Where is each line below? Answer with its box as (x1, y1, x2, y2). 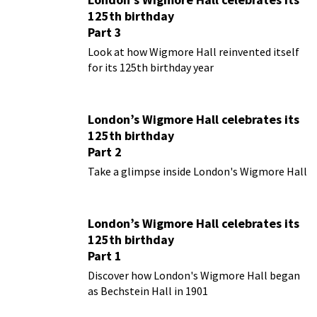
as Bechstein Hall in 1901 (88, 284, 208, 299)
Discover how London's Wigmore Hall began (88, 268, 300, 283)
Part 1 (88, 248, 122, 265)
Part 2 (88, 144, 122, 161)
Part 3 (88, 24, 122, 41)
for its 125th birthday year (88, 60, 214, 75)
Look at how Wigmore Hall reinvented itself (88, 45, 299, 59)
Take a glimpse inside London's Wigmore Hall (88, 164, 307, 179)
